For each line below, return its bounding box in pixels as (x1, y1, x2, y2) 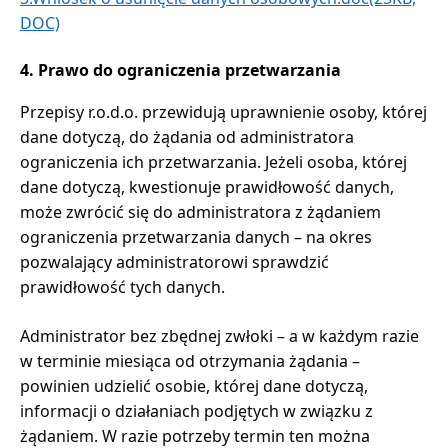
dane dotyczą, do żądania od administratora (20, 125, 354, 148)
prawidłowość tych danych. (20, 275, 225, 298)
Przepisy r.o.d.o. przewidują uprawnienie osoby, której (20, 100, 427, 123)
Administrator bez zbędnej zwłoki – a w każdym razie (20, 324, 419, 347)
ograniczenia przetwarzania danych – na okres (20, 225, 372, 248)
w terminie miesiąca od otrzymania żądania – (20, 349, 360, 372)
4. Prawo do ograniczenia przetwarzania (20, 58, 341, 81)
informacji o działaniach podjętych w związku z (20, 399, 373, 422)
